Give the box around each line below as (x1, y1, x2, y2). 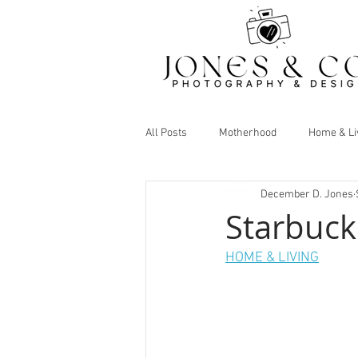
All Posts (145, 125, 187, 140)
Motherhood (219, 125, 276, 140)
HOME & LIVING (225, 249, 319, 266)
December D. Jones (261, 187, 353, 201)
